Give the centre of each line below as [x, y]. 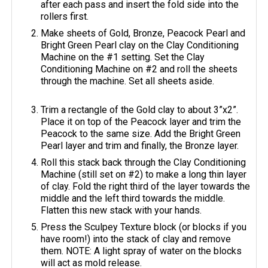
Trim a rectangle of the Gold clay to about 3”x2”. [140, 110]
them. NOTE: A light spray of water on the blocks [141, 251]
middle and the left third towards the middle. [133, 199]
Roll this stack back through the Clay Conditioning [144, 163]
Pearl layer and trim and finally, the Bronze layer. [140, 146]
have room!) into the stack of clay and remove [136, 239]
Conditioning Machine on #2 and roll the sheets [139, 69]
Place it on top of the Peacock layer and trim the [141, 122]
